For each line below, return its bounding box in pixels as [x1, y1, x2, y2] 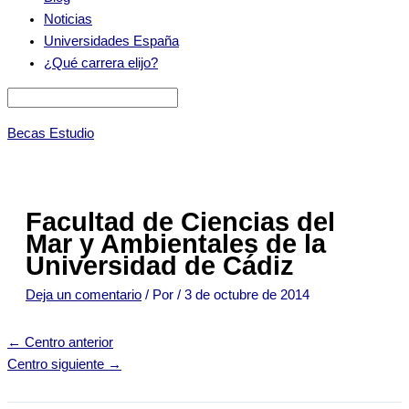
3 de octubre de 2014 [184, 287, 309, 302]
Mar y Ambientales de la [26, 228, 326, 258]
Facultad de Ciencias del [26, 206, 335, 236]
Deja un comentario [26, 287, 142, 302]
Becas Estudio [7, 126, 94, 142]
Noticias [44, 11, 92, 26]
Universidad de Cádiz [26, 250, 294, 280]
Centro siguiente [7, 357, 108, 372]
